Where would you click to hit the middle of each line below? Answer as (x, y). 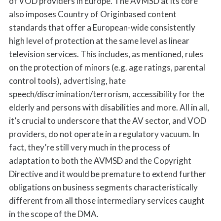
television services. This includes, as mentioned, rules (106, 54)
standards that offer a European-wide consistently (102, 28)
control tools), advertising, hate (67, 81)
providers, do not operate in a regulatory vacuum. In (104, 134)
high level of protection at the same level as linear (99, 41)
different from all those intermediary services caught (107, 201)
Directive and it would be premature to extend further (107, 174)
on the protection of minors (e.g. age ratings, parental (107, 68)
